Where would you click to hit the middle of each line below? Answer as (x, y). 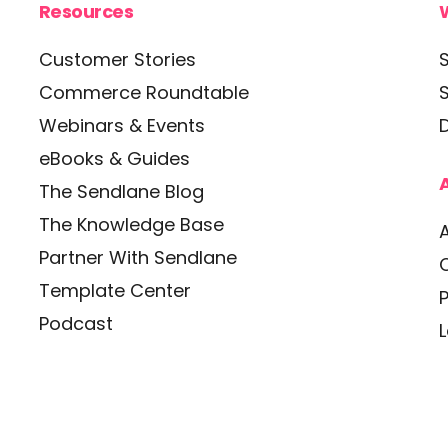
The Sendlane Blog (121, 191)
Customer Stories (117, 59)
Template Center (114, 290)
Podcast (75, 323)
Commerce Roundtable (143, 92)
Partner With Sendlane (137, 257)
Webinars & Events (121, 125)
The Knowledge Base (131, 224)
